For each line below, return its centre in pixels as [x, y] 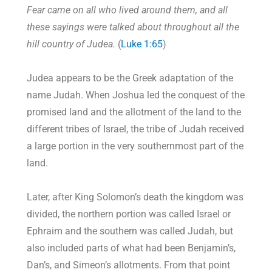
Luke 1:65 [142, 44]
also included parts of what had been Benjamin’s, [131, 248]
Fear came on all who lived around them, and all [127, 10]
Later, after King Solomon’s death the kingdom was [135, 197]
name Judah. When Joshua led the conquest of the [136, 95]
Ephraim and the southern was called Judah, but [130, 231]
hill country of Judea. [71, 44]
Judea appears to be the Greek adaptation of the [130, 78]
